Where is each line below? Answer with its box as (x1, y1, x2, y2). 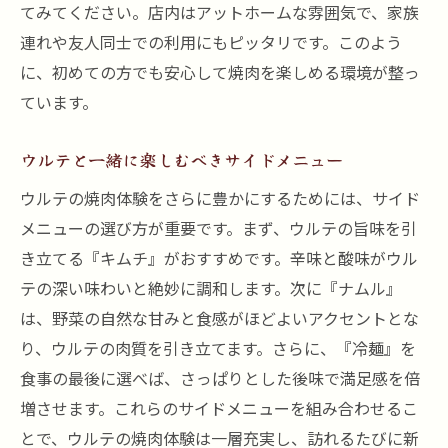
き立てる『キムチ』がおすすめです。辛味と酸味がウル (20, 246, 418, 270)
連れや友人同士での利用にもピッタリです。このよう (20, 30, 402, 54)
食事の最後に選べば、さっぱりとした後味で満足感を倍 (20, 366, 420, 390)
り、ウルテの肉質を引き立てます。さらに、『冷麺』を (20, 336, 416, 360)
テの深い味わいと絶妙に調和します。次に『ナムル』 (20, 276, 402, 300)
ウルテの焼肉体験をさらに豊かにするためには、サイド (20, 186, 420, 210)
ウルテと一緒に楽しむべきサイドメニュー (20, 147, 343, 172)
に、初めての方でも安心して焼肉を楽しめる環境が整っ (20, 60, 420, 84)
